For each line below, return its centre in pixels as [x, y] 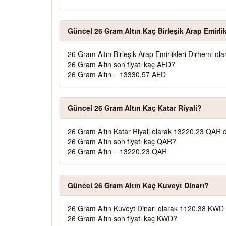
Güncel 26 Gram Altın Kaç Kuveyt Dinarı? [138, 185]
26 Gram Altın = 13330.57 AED [117, 74]
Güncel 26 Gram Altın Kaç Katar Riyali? [135, 108]
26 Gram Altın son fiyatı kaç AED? [121, 64]
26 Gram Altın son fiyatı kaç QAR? [122, 141]
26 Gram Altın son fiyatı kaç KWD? [122, 218]
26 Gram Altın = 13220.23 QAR [117, 151]
